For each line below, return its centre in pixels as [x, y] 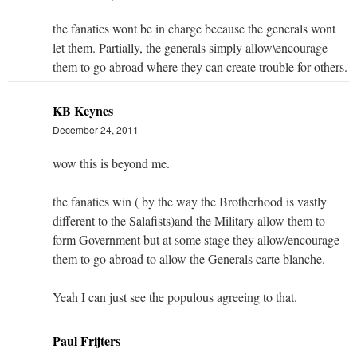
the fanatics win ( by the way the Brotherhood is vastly [190, 201]
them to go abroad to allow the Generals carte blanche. [189, 258]
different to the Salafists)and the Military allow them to [189, 220]
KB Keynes [83, 110]
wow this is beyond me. [111, 163]
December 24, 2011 [96, 129]
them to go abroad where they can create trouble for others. [200, 66]
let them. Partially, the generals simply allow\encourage [190, 47]
